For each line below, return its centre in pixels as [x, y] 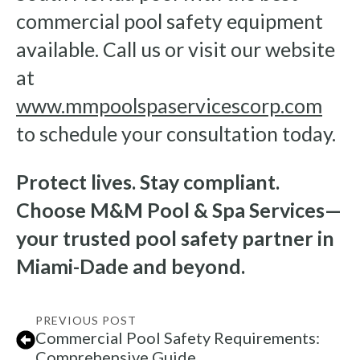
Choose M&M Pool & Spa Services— [179, 210]
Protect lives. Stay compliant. [148, 182]
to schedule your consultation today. [176, 134]
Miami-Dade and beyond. [131, 266]
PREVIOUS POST [86, 321]
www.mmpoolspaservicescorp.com [169, 106]
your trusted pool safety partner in [175, 238]
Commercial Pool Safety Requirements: [178, 338]
